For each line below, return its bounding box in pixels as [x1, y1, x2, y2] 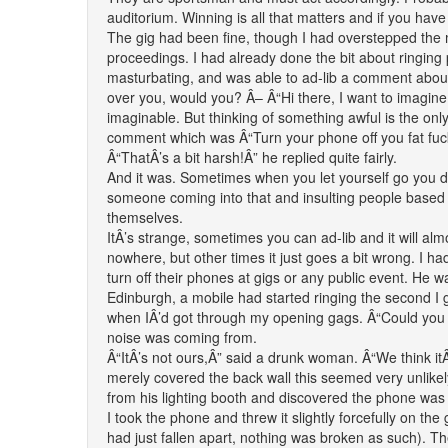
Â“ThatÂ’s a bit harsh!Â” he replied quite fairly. [107, 147, 397, 167]
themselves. [107, 207, 183, 227]
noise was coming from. [107, 327, 257, 347]
